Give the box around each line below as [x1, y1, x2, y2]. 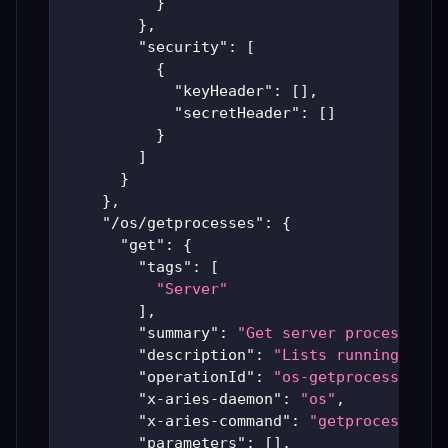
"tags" [138, 258, 192, 277]
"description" [138, 346, 255, 365]
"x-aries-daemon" [138, 390, 282, 409]
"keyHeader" [174, 82, 273, 101]
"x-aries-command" [138, 412, 291, 431]
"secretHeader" [174, 104, 300, 123]
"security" [138, 38, 228, 57]
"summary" [138, 324, 219, 343]
